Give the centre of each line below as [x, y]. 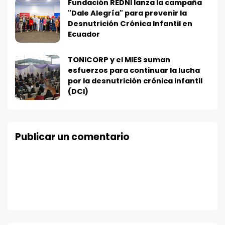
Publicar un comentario [72, 137]
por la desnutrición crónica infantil [135, 81]
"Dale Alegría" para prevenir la [127, 13]
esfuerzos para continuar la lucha [134, 70]
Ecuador [84, 34]
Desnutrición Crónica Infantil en [130, 23]
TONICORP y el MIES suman [119, 60]
